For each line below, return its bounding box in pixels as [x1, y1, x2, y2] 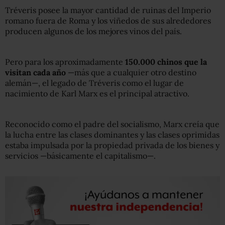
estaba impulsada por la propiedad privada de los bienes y [5, 140, 219, 150]
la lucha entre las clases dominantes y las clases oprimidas [5, 129, 219, 140]
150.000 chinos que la [125, 56, 207, 67]
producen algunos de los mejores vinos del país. [5, 26, 182, 36]
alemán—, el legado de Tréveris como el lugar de [5, 77, 184, 88]
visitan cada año [5, 67, 66, 77]
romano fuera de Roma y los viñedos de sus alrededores [5, 15, 211, 26]
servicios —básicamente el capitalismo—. [5, 150, 156, 161]
